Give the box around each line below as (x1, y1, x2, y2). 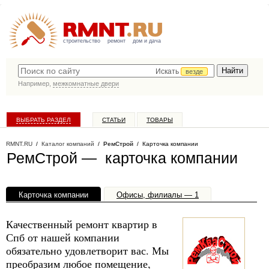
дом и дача (133, 38, 161, 44)
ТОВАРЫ (147, 116, 173, 123)
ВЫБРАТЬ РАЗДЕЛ (16, 116, 71, 123)
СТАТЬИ (102, 116, 125, 123)
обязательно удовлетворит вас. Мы (6, 243, 169, 258)
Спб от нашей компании (6, 230, 119, 244)
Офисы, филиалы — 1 (116, 190, 199, 199)
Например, (18, 80, 53, 87)
